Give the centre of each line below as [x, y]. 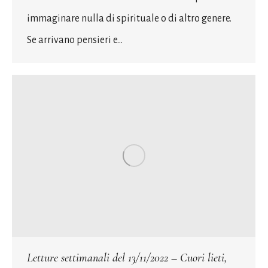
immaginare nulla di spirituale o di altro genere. [129, 19]
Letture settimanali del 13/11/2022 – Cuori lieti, [127, 258]
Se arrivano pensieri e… [75, 40]
